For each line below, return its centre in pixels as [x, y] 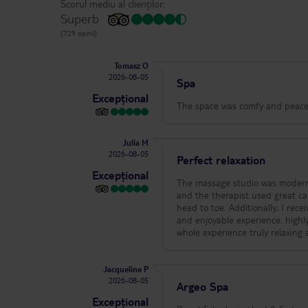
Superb [80, 19]
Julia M [136, 143]
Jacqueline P [126, 269]
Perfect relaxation [221, 160]
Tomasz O [132, 66]
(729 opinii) [79, 33]
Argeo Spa [203, 287]
